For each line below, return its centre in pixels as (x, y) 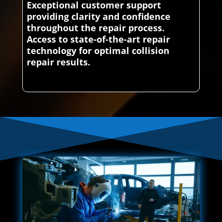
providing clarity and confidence (98, 17)
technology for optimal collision (98, 51)
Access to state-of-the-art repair (98, 39)
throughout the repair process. (95, 28)
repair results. (58, 62)
